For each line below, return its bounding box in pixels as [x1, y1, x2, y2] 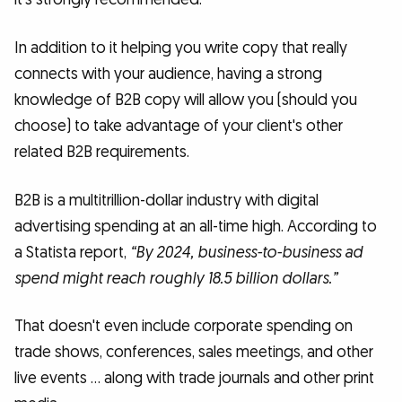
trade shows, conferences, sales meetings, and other [14, 342, 373, 363]
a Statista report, [14, 241, 130, 263]
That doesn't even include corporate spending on [14, 316, 353, 337]
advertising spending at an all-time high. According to [14, 215, 377, 237]
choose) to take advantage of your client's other [14, 116, 343, 137]
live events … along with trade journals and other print [14, 368, 374, 389]
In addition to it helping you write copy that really [14, 38, 347, 59]
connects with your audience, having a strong [14, 64, 322, 85]
